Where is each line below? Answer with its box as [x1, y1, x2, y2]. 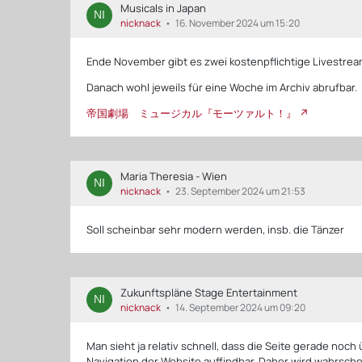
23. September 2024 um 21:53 [175, 183, 306, 198]
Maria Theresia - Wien [120, 168, 228, 183]
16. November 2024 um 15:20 [175, 15, 301, 30]
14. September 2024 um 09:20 [175, 300, 306, 314]
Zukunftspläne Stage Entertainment [120, 284, 298, 300]
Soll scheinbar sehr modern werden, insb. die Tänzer [86, 221, 345, 237]
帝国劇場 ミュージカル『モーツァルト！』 [86, 105, 297, 120]
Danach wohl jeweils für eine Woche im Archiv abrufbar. [86, 79, 358, 95]
